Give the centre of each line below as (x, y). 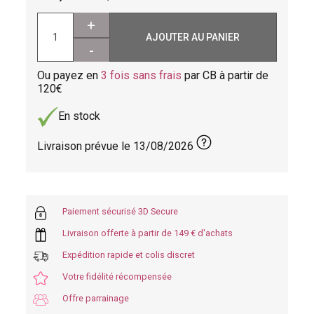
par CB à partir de (225, 75)
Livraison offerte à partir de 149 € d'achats (148, 233)
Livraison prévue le (86, 146)
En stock (80, 116)
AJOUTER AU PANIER (193, 37)
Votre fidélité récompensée (117, 276)
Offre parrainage (96, 298)
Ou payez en (69, 75)
